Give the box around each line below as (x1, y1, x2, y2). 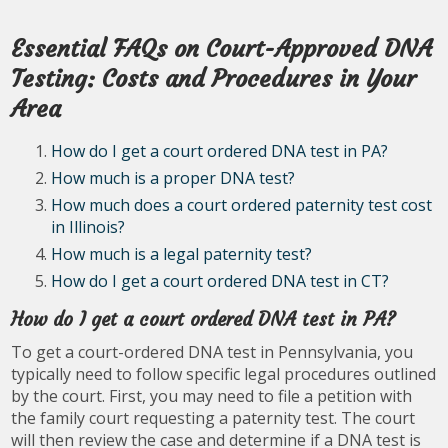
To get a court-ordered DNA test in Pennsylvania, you (11, 340, 414, 363)
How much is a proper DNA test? (51, 166, 296, 189)
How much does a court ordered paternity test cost (51, 193, 433, 216)
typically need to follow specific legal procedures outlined (11, 362, 437, 385)
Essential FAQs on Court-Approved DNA (11, 33, 433, 64)
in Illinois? (51, 215, 126, 238)
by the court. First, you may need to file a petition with (11, 384, 413, 407)
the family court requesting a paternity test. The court (11, 406, 416, 429)
